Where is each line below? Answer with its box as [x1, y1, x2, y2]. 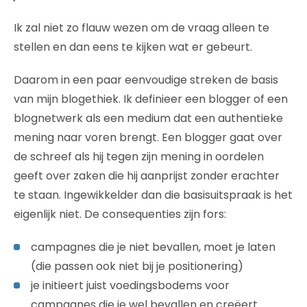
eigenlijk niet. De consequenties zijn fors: [14, 206, 226, 222]
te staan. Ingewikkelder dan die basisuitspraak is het [14, 186, 293, 203]
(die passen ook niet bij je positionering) [31, 258, 243, 274]
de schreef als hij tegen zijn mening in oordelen [14, 148, 264, 164]
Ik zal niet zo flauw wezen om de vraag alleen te [14, 19, 269, 36]
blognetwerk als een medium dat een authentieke [14, 110, 283, 126]
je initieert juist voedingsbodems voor [31, 277, 230, 293]
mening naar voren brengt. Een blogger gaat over [14, 129, 282, 145]
